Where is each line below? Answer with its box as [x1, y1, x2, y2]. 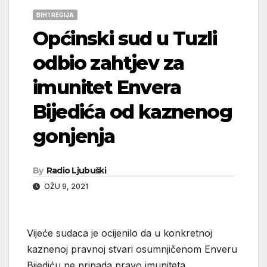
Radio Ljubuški [46, 164, 106, 176]
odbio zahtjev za [33, 51, 184, 74]
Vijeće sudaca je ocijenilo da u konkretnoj [27, 226, 212, 239]
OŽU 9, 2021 [42, 181, 88, 191]
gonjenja [33, 124, 115, 148]
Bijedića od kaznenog [33, 100, 232, 123]
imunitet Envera [33, 75, 181, 99]
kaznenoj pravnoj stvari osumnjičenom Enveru [27, 243, 237, 255]
